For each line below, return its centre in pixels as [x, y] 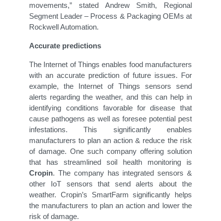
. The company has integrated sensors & [122, 173]
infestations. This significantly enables [110, 130]
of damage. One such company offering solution [110, 151]
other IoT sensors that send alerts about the [110, 184]
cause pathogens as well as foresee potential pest [110, 119]
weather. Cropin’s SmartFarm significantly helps [110, 195]
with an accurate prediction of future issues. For [110, 75]
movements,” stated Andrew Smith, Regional [110, 5]
